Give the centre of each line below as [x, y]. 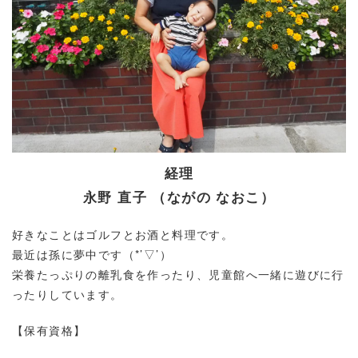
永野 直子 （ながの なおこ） [179, 196]
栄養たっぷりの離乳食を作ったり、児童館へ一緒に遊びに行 [178, 274]
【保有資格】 [49, 330]
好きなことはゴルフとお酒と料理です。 [123, 234]
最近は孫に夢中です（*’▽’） [92, 254]
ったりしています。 [68, 294]
